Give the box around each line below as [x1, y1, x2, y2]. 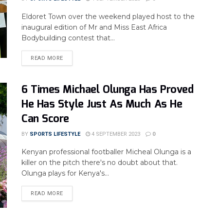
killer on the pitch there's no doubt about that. [21, 158, 178, 167]
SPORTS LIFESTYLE [30, 131, 80, 137]
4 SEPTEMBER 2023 [90, 131, 140, 137]
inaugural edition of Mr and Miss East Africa [21, 23, 167, 32]
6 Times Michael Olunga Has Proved [21, 81, 194, 98]
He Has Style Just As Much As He [21, 96, 182, 113]
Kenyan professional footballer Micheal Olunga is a [21, 147, 191, 156]
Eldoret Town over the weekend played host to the [21, 12, 195, 21]
